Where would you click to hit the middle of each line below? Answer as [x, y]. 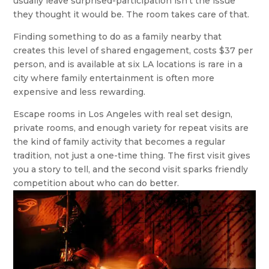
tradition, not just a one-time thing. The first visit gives [132, 155]
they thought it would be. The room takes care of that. [131, 14]
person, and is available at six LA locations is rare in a [128, 64]
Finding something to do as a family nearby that [118, 36]
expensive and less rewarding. [80, 92]
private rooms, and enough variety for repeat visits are [131, 128]
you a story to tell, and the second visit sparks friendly [131, 169]
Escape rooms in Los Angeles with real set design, [123, 114]
